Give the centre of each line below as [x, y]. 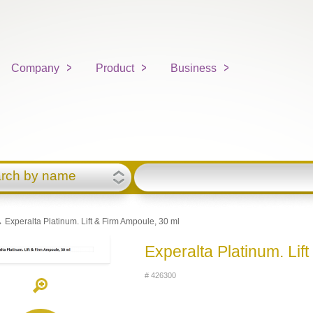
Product [115, 68]
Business [194, 68]
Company [36, 68]
